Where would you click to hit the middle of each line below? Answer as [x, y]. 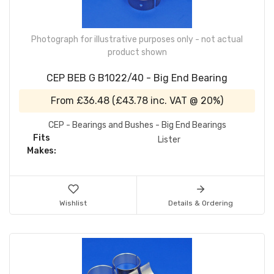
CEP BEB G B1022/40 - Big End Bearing [137, 78]
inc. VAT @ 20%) [186, 100]
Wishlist [73, 203]
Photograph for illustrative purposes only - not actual [137, 39]
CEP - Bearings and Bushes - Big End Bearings [137, 125]
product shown [137, 52]
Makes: [42, 150]
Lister [169, 139]
